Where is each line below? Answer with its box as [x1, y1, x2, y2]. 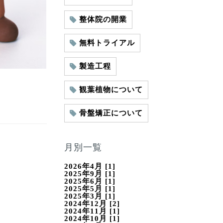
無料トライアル [79, 39, 135, 47]
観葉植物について [79, 86, 143, 94]
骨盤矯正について [79, 109, 143, 117]
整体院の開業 [79, 15, 127, 23]
